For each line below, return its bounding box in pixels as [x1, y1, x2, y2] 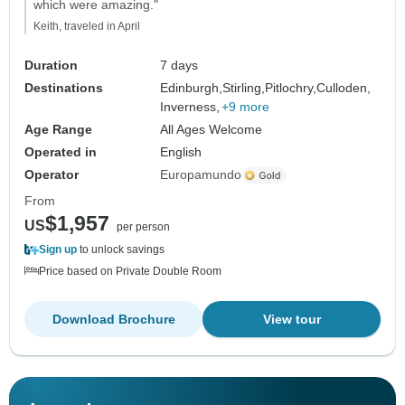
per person [117, 221, 170, 234]
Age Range [24, 122, 92, 137]
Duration [24, 58, 78, 73]
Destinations [24, 80, 103, 96]
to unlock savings [77, 243, 165, 257]
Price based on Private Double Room [39, 265, 221, 278]
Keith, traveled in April [33, 20, 140, 33]
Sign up [39, 243, 77, 257]
